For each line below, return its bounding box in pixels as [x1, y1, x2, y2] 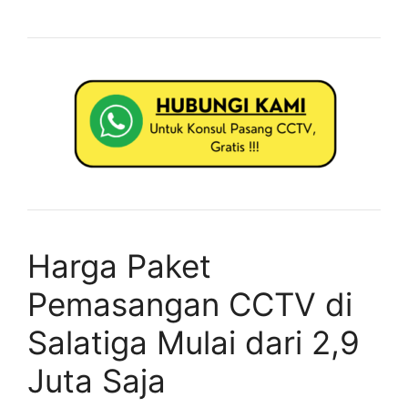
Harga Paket [27, 246, 211, 285]
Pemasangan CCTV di [27, 284, 352, 323]
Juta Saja [27, 361, 166, 400]
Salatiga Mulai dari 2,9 [27, 322, 360, 362]
